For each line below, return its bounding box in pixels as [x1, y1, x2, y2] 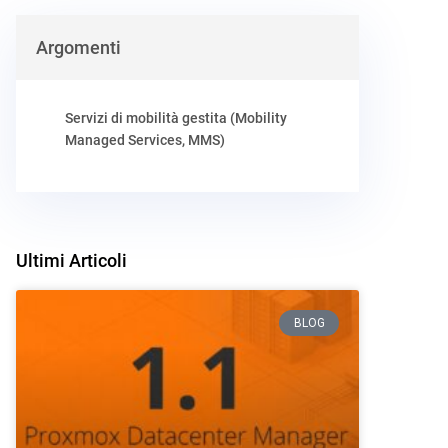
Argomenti [35, 37, 121, 58]
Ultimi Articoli [15, 250, 127, 271]
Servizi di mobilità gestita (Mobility [64, 110, 287, 126]
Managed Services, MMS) [64, 132, 225, 148]
